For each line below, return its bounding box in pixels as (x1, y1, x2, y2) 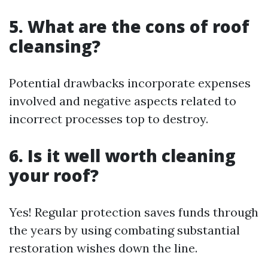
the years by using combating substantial (9, 222, 240, 237)
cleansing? (9, 34, 100, 57)
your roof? (9, 163, 99, 187)
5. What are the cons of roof (9, 14, 249, 38)
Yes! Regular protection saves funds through (9, 204, 258, 220)
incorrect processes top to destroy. (9, 111, 208, 126)
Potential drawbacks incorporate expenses (9, 75, 251, 90)
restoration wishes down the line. (9, 240, 197, 255)
